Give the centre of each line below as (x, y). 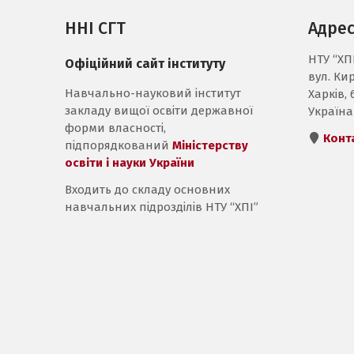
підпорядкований (119, 145)
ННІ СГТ (95, 28)
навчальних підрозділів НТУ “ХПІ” (162, 207)
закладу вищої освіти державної (159, 111)
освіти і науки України (130, 163)
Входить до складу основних (147, 190)
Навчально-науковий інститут (153, 93)
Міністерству (210, 145)
